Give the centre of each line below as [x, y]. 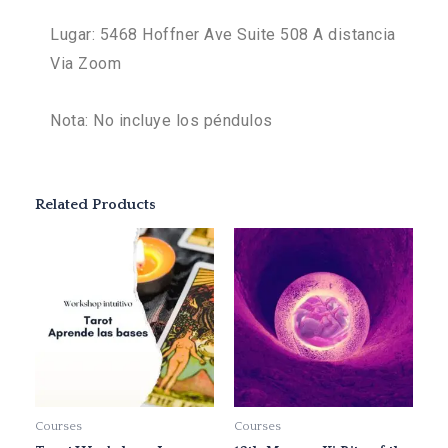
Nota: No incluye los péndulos [161, 121]
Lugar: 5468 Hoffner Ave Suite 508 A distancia [223, 35]
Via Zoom [85, 64]
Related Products [95, 205]
